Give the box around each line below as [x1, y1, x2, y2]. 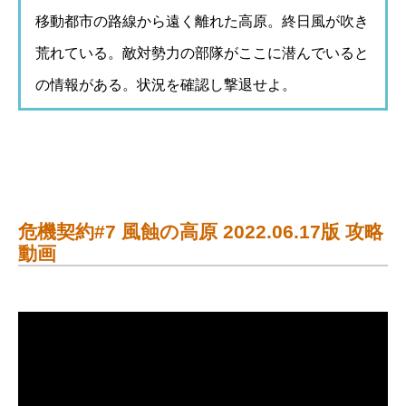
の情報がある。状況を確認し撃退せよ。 [35, 77, 296, 92]
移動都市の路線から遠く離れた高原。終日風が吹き [35, 14, 369, 29]
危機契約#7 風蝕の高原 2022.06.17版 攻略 [18, 221, 383, 243]
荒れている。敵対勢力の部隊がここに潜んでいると [35, 45, 369, 61]
